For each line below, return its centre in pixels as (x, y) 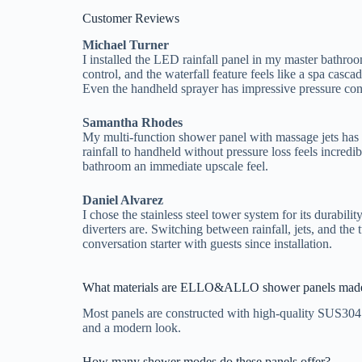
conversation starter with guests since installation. (207, 243)
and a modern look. (132, 328)
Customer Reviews (131, 18)
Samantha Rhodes (133, 122)
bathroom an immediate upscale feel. (175, 166)
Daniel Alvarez (123, 200)
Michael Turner (126, 44)
